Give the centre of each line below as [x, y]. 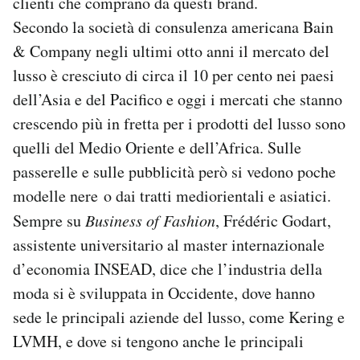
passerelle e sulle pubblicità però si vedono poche [174, 171]
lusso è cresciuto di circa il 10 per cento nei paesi [174, 75]
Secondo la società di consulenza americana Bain [173, 27]
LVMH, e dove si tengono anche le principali [158, 341]
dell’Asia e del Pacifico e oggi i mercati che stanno [178, 99]
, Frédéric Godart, [273, 220]
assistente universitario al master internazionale [169, 244]
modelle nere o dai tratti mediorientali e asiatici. [172, 195]
